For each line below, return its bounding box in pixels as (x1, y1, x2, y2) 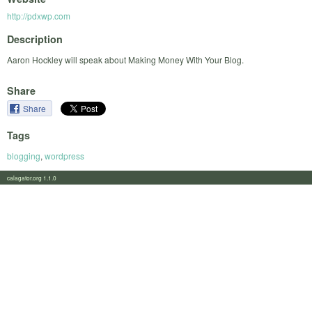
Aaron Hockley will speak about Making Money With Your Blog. (7, 53, 244, 65)
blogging (7, 149, 40, 162)
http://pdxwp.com (7, 10, 70, 22)
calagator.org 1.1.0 (7, 173, 65, 182)
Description (7, 31, 63, 46)
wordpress (45, 149, 84, 162)
